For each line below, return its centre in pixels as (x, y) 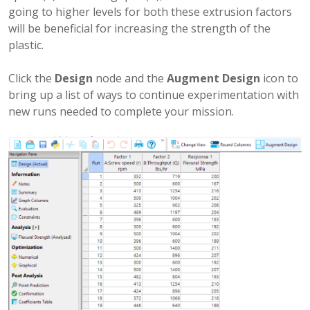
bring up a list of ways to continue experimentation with (154, 95)
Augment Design (213, 79)
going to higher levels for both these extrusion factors (150, 12)
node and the (130, 79)
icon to (279, 79)
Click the (31, 79)
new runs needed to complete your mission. (121, 112)
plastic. (26, 45)
